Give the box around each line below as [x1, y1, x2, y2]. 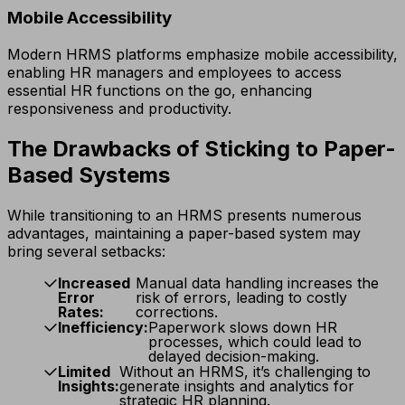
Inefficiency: [58, 317, 148, 336]
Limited [58, 362, 110, 381]
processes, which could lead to [148, 332, 362, 351]
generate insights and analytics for [119, 376, 354, 395]
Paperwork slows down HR [148, 317, 337, 336]
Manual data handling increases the [136, 273, 380, 292]
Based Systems [7, 161, 170, 188]
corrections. [136, 302, 219, 321]
